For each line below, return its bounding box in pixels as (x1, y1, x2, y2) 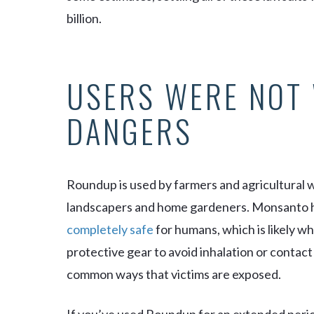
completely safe (67, 221, 153, 237)
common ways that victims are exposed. (67, 266, 281, 282)
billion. (67, 11, 102, 26)
